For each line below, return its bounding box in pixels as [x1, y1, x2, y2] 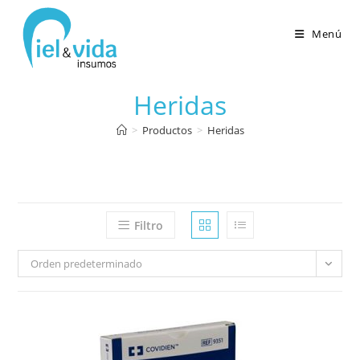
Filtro [134, 218, 163, 233]
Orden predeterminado [31, 256, 143, 271]
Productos [141, 123, 192, 137]
